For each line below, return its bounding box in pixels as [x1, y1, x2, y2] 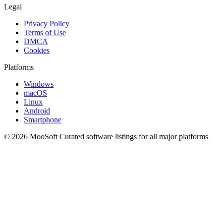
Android [24, 106, 50, 115]
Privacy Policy [24, 19, 69, 28]
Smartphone [24, 115, 61, 124]
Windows [24, 79, 54, 88]
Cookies [24, 46, 50, 55]
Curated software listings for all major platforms [59, 132, 208, 141]
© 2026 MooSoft [4, 132, 59, 141]
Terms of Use [24, 28, 66, 37]
